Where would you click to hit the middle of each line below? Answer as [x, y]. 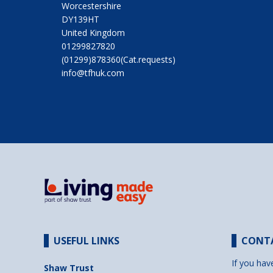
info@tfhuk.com [93, 73]
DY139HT [80, 19]
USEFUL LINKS [87, 241]
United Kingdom [93, 33]
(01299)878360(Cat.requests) [118, 60]
